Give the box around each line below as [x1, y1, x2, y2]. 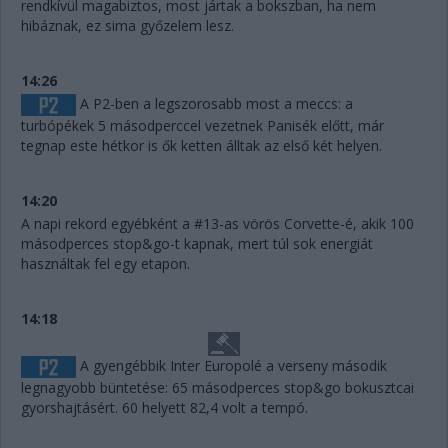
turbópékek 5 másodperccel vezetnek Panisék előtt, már [21, 115, 384, 135]
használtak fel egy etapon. [21, 253, 190, 273]
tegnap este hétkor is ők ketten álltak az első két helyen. [21, 135, 382, 155]
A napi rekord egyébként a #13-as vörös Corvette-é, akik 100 [21, 213, 414, 233]
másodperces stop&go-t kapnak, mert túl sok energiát [21, 233, 373, 253]
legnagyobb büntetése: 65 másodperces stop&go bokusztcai [21, 378, 414, 398]
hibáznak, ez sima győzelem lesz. [21, 15, 234, 35]
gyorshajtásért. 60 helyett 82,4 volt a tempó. [21, 398, 308, 418]
